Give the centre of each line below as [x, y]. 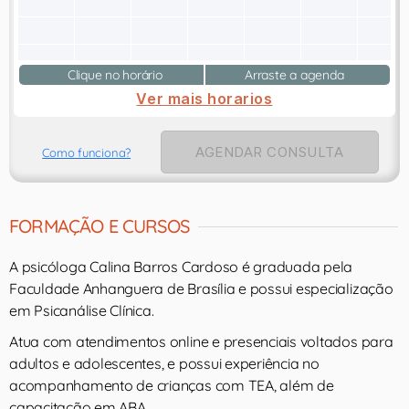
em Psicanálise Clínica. [82, 310]
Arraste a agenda [298, 75]
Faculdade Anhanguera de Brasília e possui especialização [201, 288]
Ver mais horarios [204, 99]
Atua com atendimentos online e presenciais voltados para [201, 341]
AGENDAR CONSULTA [270, 152]
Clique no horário [111, 75]
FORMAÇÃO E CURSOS [99, 226]
